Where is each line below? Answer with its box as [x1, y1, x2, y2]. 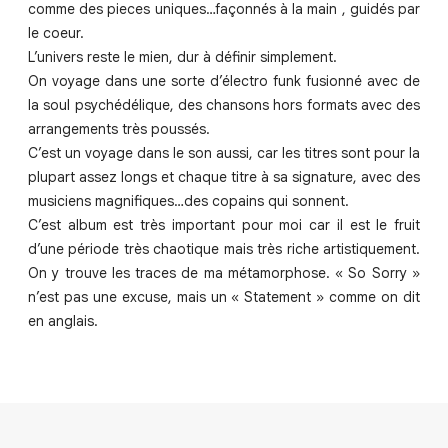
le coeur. [28, 24, 84, 43]
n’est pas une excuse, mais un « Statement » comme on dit [28, 288, 420, 307]
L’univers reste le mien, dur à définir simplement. [28, 48, 337, 67]
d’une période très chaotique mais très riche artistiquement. [28, 240, 420, 259]
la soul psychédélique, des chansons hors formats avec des [28, 96, 420, 115]
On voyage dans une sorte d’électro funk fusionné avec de [28, 72, 420, 91]
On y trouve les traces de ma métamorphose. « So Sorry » [28, 264, 420, 283]
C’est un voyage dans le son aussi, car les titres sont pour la [28, 144, 420, 163]
